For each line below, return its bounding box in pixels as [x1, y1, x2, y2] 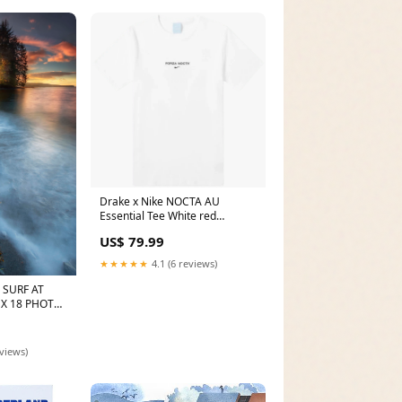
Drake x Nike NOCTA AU [99, 194, 220, 210]
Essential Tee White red [99, 208, 216, 224]
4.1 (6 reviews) [148, 257, 217, 271]
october [99, 223, 138, 239]
